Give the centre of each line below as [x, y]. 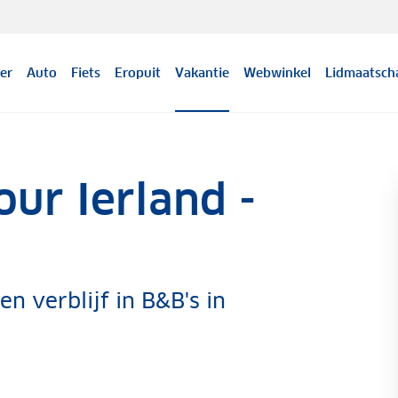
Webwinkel [278, 73]
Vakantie [203, 73]
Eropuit [138, 73]
